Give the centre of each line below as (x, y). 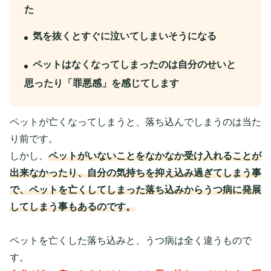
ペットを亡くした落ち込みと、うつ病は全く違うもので (131, 240)
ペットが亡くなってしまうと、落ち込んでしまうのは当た (135, 122)
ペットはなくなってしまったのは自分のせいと (134, 64)
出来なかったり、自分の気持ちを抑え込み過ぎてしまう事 (135, 172)
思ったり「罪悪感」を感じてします (102, 83)
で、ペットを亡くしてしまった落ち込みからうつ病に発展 (135, 189)
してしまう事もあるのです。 (73, 206)
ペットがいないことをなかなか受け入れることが (155, 155)
